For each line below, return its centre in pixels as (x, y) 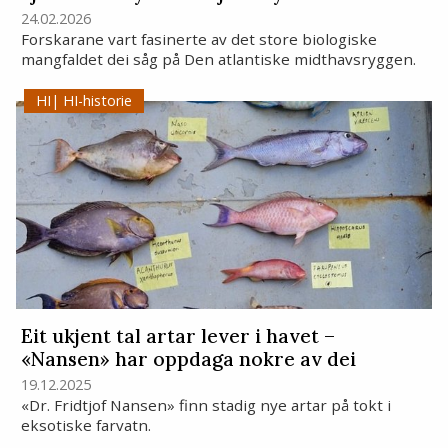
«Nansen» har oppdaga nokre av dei (188, 358)
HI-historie (95, 101)
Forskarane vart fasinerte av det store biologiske (198, 38)
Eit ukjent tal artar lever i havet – (177, 335)
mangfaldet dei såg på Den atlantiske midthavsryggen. (218, 58)
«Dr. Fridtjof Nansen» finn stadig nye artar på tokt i (205, 404)
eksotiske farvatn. (85, 424)
